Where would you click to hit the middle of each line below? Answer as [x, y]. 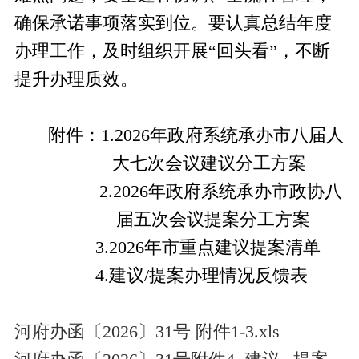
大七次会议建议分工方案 [209, 163]
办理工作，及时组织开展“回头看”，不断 [172, 51]
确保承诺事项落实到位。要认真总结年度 [173, 23]
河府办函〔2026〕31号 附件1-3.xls [147, 331]
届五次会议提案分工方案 [213, 219]
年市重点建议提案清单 [232, 247]
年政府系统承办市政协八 [245, 191]
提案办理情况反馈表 [228, 275]
